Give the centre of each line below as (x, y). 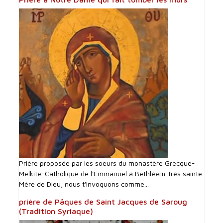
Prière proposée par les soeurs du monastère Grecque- (107, 163)
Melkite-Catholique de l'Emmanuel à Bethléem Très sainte (111, 173)
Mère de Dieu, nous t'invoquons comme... (84, 184)
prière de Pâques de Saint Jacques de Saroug (103, 201)
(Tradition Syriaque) (56, 211)
